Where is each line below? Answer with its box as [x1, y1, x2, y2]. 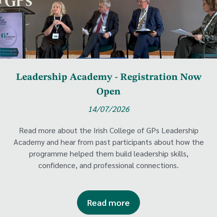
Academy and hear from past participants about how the [13, 136, 204, 147]
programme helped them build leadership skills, [29, 148, 188, 158]
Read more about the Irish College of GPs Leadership [18, 124, 199, 135]
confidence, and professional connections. [38, 159, 179, 170]
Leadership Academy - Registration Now [15, 72, 201, 82]
